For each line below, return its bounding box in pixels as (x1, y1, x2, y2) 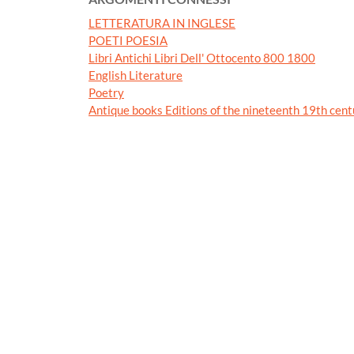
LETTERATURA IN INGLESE (88, 15, 235, 30)
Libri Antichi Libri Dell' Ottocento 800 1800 (88, 50, 315, 65)
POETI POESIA (88, 32, 168, 47)
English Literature (88, 67, 183, 82)
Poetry (88, 85, 124, 100)
